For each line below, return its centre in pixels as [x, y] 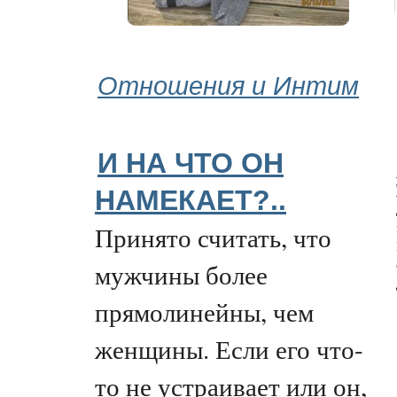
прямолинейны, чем [204, 311]
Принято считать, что [213, 237]
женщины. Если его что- [229, 349]
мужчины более [181, 274]
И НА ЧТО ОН [191, 163]
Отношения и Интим [228, 84]
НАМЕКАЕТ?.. [191, 200]
